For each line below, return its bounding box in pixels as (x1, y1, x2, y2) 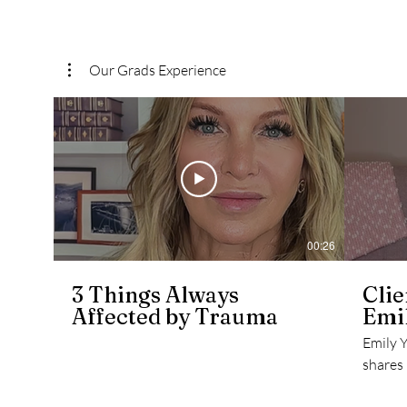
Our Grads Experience (89, 61, 226, 79)
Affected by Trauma (72, 303, 278, 331)
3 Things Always (72, 282, 239, 309)
